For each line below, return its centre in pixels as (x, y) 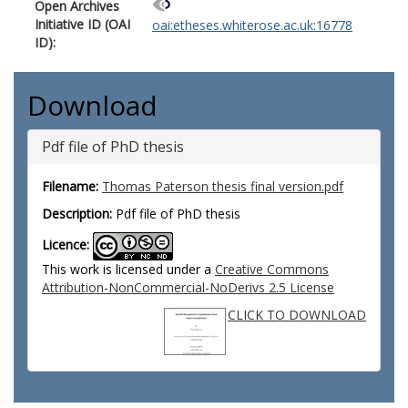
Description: (77, 214)
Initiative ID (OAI (82, 24)
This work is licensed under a (128, 269)
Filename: (70, 186)
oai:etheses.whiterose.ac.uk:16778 (252, 25)
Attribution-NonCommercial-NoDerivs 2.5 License (188, 287)
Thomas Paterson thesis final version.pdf (223, 186)
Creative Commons (272, 269)
